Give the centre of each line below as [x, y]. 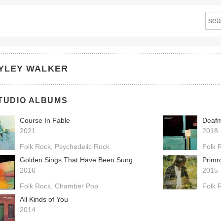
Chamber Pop [76, 186]
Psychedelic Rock [82, 146]
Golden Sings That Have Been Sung [76, 160]
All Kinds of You [44, 199]
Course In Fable [45, 120]
